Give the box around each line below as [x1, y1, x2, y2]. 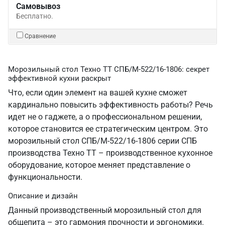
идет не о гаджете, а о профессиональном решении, [8, 112, 202, 122]
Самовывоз [16, 2, 60, 11]
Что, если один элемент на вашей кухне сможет [8, 88, 187, 97]
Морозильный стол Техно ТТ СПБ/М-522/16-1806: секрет [8, 65, 209, 74]
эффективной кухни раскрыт [8, 74, 111, 83]
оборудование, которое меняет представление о [8, 160, 190, 170]
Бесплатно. [16, 12, 53, 20]
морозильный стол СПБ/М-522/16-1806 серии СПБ [8, 136, 197, 146]
